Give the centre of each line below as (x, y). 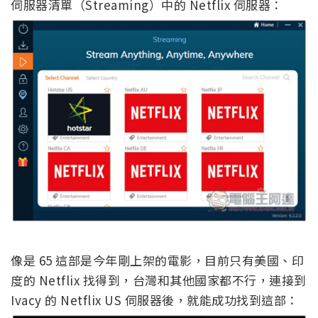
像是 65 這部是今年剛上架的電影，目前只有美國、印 (157, 260)
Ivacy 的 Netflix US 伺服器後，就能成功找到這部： (155, 300)
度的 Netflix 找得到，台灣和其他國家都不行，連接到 (159, 280)
